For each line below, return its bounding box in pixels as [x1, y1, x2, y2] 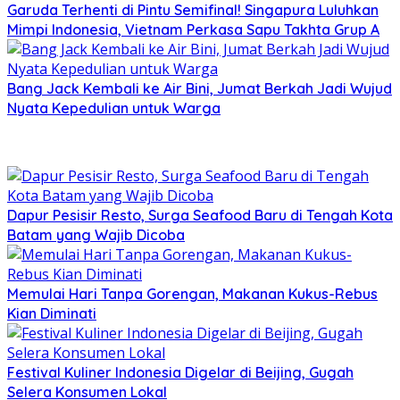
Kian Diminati [7, 304, 96, 323]
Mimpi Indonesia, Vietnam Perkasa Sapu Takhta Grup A [7, 21, 379, 39]
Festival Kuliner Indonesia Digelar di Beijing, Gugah [7, 363, 354, 382]
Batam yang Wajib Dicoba [7, 226, 185, 245]
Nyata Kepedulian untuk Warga [7, 99, 221, 118]
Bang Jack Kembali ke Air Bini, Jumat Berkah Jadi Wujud [7, 79, 392, 98]
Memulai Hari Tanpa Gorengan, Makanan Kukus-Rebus [7, 285, 378, 304]
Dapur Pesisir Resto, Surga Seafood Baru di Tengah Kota [7, 206, 393, 225]
